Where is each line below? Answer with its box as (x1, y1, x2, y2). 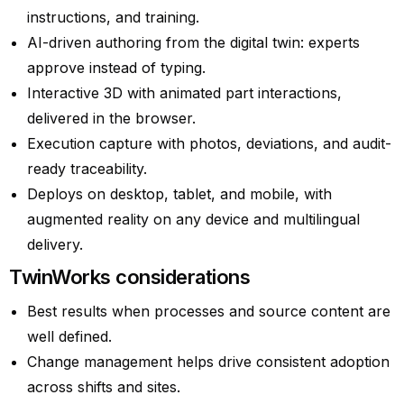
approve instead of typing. (27, 58, 206, 77)
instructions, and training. (27, 7, 199, 26)
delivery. (27, 234, 83, 253)
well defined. (27, 326, 112, 345)
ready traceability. (27, 159, 147, 178)
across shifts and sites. (27, 377, 180, 396)
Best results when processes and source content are (27, 301, 390, 320)
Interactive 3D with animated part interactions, (27, 83, 342, 102)
